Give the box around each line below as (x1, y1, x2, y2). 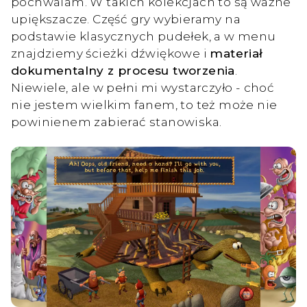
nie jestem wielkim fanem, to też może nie (11, 97, 278, 112)
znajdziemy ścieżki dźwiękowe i (11, 45, 210, 60)
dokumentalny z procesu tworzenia (11, 62, 235, 77)
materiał (210, 45, 263, 60)
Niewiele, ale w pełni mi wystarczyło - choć (11, 79, 275, 95)
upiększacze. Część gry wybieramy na (11, 11, 241, 26)
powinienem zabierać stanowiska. (11, 114, 222, 129)
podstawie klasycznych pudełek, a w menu (11, 28, 276, 43)
